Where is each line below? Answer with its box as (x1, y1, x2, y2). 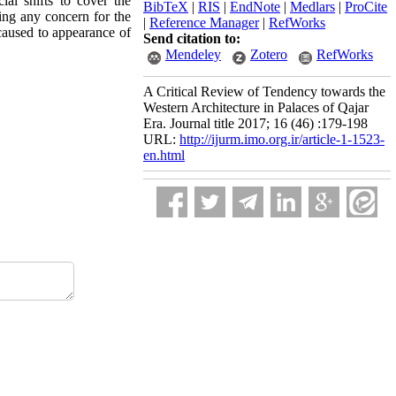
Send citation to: (143, 31, 240, 46)
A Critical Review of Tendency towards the (143, 84, 385, 99)
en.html (143, 148, 185, 163)
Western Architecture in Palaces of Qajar (143, 100, 369, 115)
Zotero (250, 47, 287, 62)
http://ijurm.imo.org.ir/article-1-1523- (179, 132, 385, 147)
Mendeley (165, 47, 221, 62)
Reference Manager (149, 15, 259, 30)
